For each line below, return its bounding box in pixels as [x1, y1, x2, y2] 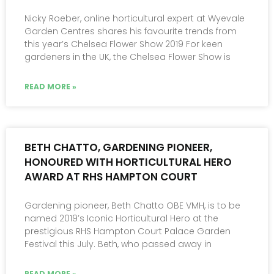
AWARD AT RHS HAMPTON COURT [24, 169, 198, 185]
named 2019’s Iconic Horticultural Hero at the [24, 212, 218, 225]
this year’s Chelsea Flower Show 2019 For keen [24, 38, 223, 51]
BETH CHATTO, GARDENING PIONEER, [24, 140, 212, 155]
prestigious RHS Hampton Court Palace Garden [24, 225, 231, 238]
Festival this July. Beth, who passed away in [24, 238, 212, 251]
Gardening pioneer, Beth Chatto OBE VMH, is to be [24, 199, 240, 212]
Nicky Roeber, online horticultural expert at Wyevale [24, 12, 245, 25]
